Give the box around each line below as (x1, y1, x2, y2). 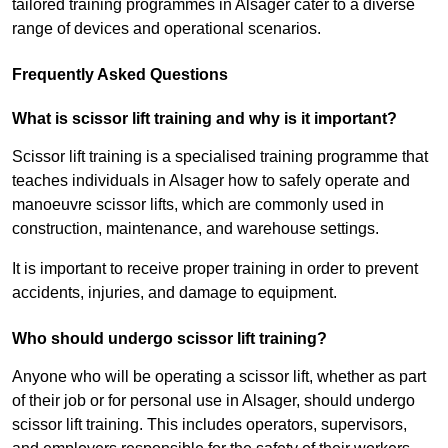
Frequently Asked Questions (12, 66, 228, 84)
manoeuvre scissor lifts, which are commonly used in (12, 196, 384, 214)
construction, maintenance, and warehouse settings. (12, 220, 379, 238)
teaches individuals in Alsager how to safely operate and (12, 172, 410, 190)
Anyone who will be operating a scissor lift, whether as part (12, 368, 426, 386)
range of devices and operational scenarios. (12, 20, 321, 38)
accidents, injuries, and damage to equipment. (12, 284, 337, 302)
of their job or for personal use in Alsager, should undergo (12, 392, 415, 410)
